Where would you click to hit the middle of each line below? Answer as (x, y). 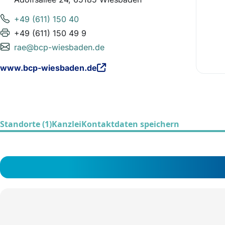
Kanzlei (67, 124)
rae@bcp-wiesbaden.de (59, 47)
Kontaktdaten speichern (130, 124)
